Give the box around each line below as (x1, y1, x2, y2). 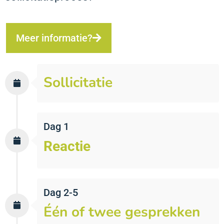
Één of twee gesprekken (43, 202, 200, 222)
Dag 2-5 (43, 186, 78, 199)
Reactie (43, 137, 90, 154)
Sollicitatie (43, 72, 112, 92)
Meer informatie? (16, 31, 92, 44)
